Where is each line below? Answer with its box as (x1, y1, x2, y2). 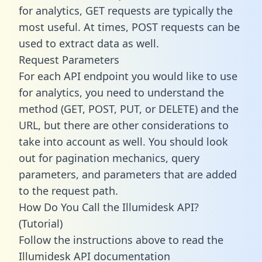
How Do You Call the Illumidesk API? (19, 199, 199, 214)
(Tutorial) (19, 216, 63, 230)
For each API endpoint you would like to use (19, 68, 237, 83)
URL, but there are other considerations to (19, 118, 229, 132)
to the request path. (19, 183, 118, 198)
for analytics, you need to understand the (19, 85, 224, 99)
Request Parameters (19, 52, 119, 67)
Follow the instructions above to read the (19, 232, 223, 247)
